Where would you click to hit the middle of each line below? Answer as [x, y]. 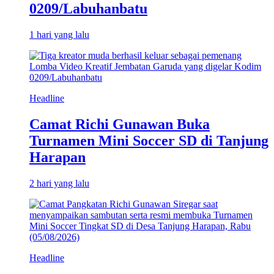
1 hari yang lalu [59, 35]
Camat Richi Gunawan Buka [120, 124]
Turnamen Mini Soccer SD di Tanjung [149, 141]
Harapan [57, 157]
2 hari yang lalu [59, 183]
